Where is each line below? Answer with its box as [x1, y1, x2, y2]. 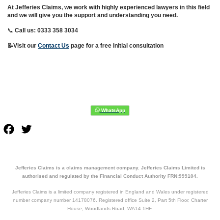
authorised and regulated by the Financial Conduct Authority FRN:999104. [22, 173, 198, 179]
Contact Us [38, 42, 69, 49]
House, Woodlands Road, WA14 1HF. [67, 205, 153, 211]
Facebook [16, 124, 51, 133]
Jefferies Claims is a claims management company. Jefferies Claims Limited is [15, 165, 205, 170]
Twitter [33, 124, 56, 133]
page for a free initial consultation [69, 42, 164, 49]
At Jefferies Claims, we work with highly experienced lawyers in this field [7, 3, 210, 11]
